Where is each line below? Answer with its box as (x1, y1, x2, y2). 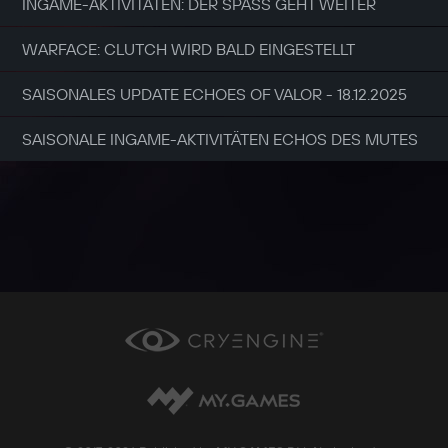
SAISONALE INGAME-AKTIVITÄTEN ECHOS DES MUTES (22, 128, 418, 149)
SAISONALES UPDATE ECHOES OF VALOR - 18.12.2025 (22, 83, 407, 104)
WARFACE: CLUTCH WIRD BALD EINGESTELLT (22, 38, 355, 59)
